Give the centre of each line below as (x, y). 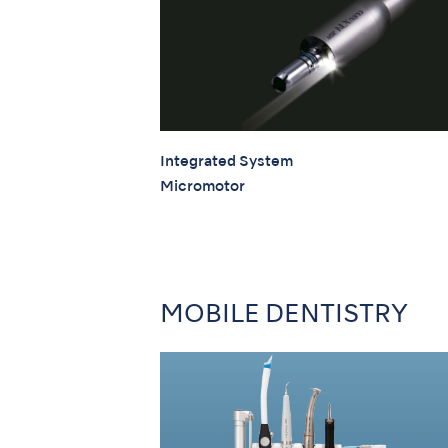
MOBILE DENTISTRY (284, 315)
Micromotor (202, 187)
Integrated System (226, 162)
